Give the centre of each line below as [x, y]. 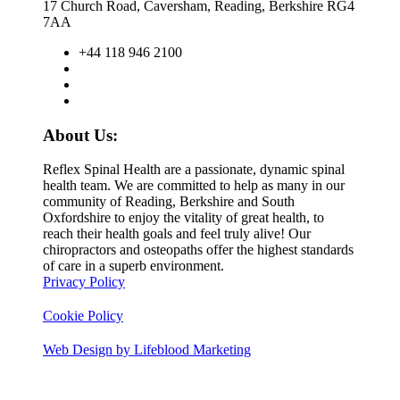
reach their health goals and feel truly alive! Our [177, 234]
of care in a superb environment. [133, 266]
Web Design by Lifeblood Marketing [147, 350]
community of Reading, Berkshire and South [169, 202]
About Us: [80, 135]
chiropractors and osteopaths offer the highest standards [198, 250]
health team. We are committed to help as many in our [194, 186]
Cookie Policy [83, 316]
